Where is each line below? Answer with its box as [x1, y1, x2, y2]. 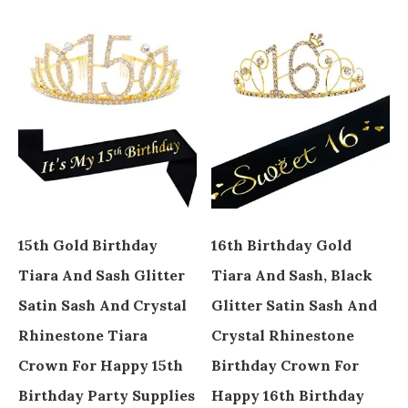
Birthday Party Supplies [18, 385, 195, 404]
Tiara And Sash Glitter [18, 265, 185, 284]
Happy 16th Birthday [211, 385, 365, 404]
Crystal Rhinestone [211, 325, 355, 344]
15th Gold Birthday [18, 235, 158, 254]
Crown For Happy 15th [18, 355, 183, 374]
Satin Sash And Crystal [18, 295, 187, 314]
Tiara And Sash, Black [211, 265, 373, 284]
